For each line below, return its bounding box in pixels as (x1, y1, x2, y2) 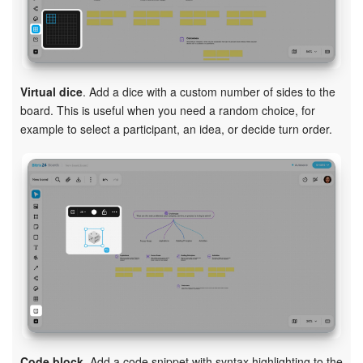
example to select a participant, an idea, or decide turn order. (20, 120, 332, 137)
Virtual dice (20, 83, 83, 100)
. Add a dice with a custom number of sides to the (83, 83, 335, 100)
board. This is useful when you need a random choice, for (20, 101, 315, 118)
